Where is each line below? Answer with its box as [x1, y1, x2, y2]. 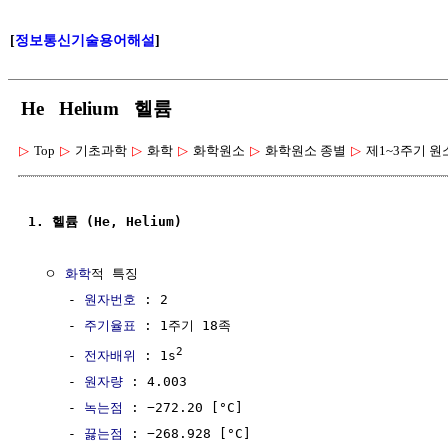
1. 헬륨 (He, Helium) [28, 213, 182, 229]
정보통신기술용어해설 [15, 33, 155, 48]
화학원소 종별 [265, 143, 346, 158]
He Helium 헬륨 [21, 97, 172, 119]
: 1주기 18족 [136, 317, 231, 333]
